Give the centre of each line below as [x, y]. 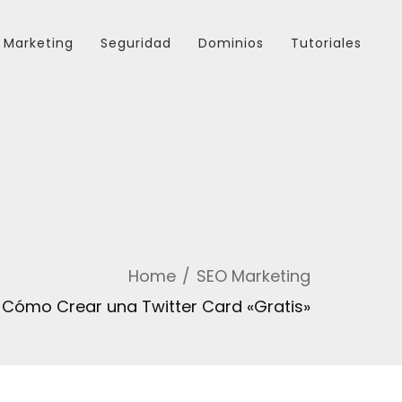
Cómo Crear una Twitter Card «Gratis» [156, 306]
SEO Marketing [253, 276]
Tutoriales [326, 43]
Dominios [231, 43]
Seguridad [136, 43]
